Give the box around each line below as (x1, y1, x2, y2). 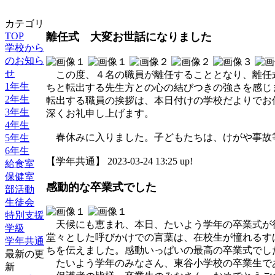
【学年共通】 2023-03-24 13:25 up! (46, 155, 193, 166)
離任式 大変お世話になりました (46, 31, 212, 44)
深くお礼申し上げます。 (46, 107, 154, 118)
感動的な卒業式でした (46, 180, 157, 193)
